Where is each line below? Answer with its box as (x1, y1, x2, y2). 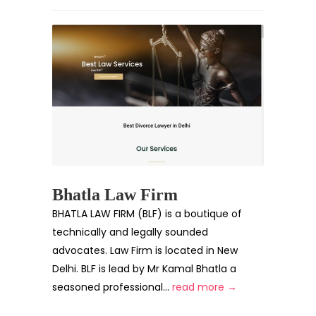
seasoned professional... (52, 280, 172, 294)
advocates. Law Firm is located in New (52, 243, 238, 257)
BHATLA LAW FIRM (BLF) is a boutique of (52, 207, 242, 221)
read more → (172, 280, 237, 294)
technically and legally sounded (52, 225, 208, 239)
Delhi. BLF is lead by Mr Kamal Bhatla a (52, 262, 236, 276)
